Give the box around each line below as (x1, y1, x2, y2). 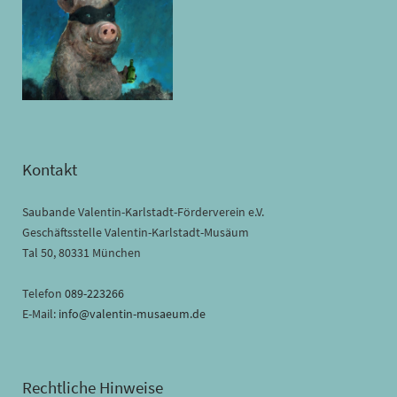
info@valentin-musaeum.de (58, 305, 206, 322)
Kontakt (22, 158, 77, 180)
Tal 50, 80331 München (22, 244, 141, 261)
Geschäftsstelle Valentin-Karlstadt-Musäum (22, 223, 249, 240)
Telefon (22, 284, 65, 301)
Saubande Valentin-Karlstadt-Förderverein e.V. (22, 203, 264, 220)
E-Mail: (22, 305, 58, 322)
